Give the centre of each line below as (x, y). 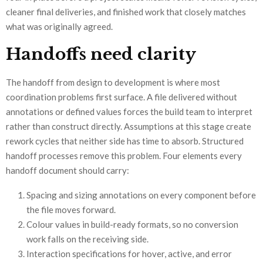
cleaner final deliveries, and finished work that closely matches (126, 11)
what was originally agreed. (59, 26)
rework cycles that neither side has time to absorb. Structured (125, 141)
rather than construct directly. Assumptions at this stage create (129, 126)
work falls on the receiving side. (87, 239)
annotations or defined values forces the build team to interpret (129, 111)
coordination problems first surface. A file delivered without (122, 97)
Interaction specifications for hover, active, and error (129, 253)
